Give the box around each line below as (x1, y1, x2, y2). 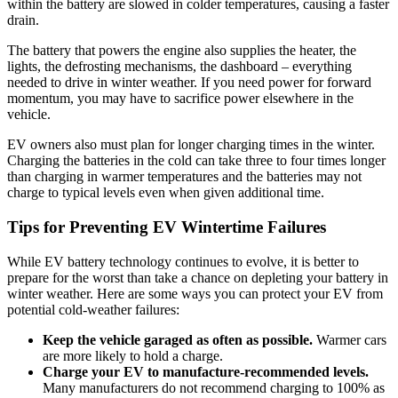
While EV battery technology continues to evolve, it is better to (7, 253, 359, 269)
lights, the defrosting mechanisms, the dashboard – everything (7, 59, 352, 75)
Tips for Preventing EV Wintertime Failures (7, 218, 326, 237)
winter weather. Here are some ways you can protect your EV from (7, 285, 383, 301)
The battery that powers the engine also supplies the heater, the (7, 43, 356, 59)
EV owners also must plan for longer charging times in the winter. (7, 137, 375, 153)
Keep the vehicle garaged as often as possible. (43, 331, 316, 347)
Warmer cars (316, 331, 386, 347)
